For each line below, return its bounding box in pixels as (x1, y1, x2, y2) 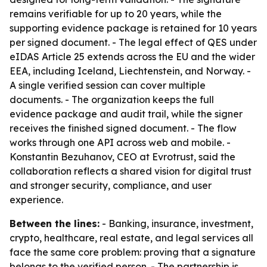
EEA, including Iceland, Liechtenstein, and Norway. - (10, 65, 251, 77)
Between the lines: (10, 218, 100, 229)
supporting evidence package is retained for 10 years (10, 22, 257, 34)
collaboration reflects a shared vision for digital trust (10, 165, 252, 177)
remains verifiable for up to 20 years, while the (10, 8, 222, 20)
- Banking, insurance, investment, (100, 218, 253, 229)
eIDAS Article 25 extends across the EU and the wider (10, 51, 255, 63)
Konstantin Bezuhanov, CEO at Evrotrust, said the (10, 151, 235, 163)
